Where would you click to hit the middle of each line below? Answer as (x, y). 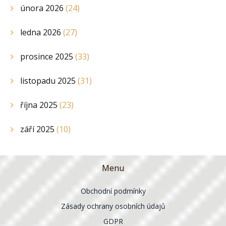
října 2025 (40, 105)
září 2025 (38, 129)
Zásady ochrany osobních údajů (113, 206)
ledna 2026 (42, 32)
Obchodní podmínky (113, 191)
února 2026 (43, 8)
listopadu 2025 (49, 80)
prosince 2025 (48, 56)
